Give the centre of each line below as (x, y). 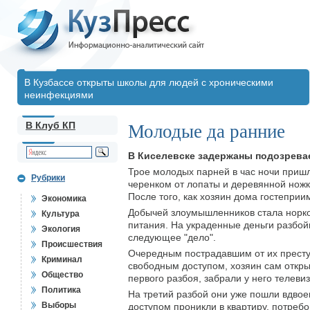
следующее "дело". (172, 237)
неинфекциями (59, 95)
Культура (61, 214)
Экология (61, 229)
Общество (62, 275)
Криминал (62, 259)
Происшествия (72, 244)
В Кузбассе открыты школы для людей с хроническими (149, 82)
